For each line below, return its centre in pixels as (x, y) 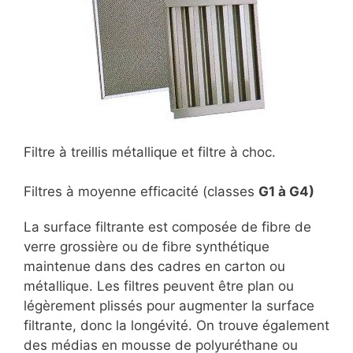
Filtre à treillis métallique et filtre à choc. (150, 152)
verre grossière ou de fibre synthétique (147, 247)
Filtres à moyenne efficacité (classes (141, 192)
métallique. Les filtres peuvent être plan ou (159, 286)
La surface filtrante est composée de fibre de (167, 227)
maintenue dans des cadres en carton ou (154, 267)
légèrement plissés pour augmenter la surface (169, 306)
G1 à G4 (284, 192)
